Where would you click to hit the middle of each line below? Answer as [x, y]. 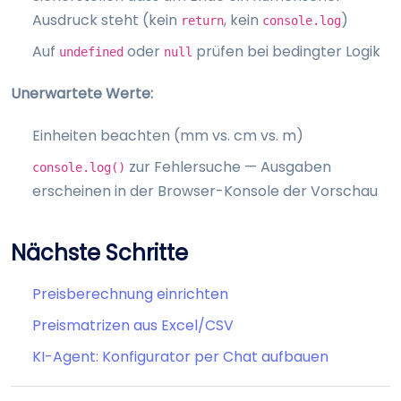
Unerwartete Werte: [82, 93]
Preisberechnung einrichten [130, 294]
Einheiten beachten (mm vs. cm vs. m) [168, 135]
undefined [91, 52]
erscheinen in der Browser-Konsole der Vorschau [205, 191]
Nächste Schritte [99, 252]
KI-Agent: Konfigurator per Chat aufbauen [180, 356]
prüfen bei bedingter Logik [286, 52]
